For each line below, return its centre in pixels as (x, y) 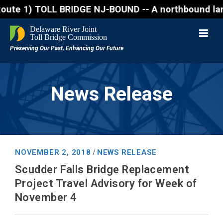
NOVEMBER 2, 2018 (53, 152)
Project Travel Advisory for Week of (106, 183)
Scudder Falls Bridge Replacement (102, 169)
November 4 (46, 197)
